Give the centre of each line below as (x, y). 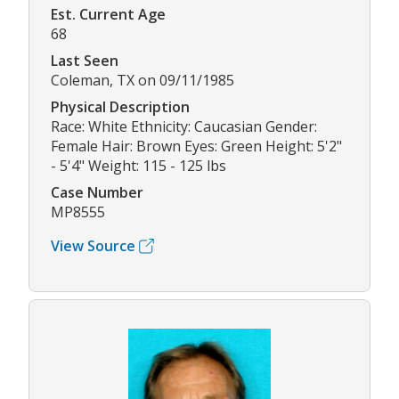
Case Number (97, 193)
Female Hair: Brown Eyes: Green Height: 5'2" (196, 147)
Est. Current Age (108, 15)
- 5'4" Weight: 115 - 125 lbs (138, 166)
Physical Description (120, 107)
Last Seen (85, 61)
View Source (93, 246)
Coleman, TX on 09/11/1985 (142, 81)
